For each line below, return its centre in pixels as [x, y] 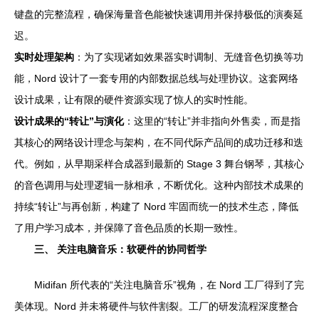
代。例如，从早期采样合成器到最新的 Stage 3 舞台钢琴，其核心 [159, 164]
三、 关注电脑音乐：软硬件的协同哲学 [120, 249]
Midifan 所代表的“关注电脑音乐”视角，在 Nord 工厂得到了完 [169, 285]
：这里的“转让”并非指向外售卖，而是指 [212, 121]
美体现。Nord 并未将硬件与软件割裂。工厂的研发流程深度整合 [156, 306]
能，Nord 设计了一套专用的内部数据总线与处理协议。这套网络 [156, 78]
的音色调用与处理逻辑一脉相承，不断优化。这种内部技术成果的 [159, 185]
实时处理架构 [44, 57]
